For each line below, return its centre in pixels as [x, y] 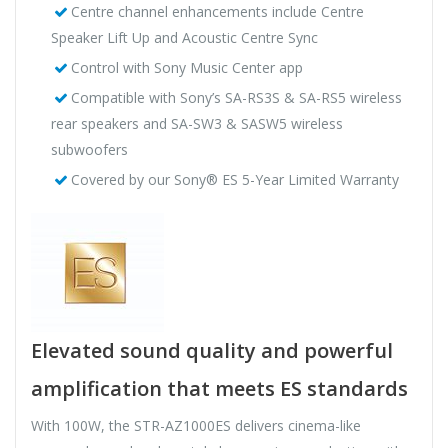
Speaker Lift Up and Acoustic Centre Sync [184, 38]
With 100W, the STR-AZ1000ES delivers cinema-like [196, 426]
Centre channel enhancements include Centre [217, 12]
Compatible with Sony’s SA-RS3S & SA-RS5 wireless [236, 98]
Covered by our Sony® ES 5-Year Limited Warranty [234, 180]
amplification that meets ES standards [219, 389]
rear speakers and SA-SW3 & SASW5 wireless [197, 124]
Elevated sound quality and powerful [212, 351]
